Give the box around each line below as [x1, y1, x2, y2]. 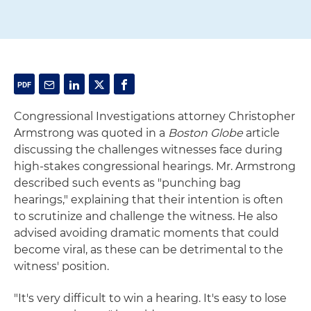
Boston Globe [168, 126, 243, 140]
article [243, 126, 280, 140]
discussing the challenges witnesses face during [14, 143, 283, 156]
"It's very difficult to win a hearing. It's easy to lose [14, 292, 287, 305]
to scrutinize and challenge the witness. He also [14, 210, 278, 223]
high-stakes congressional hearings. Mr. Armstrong [14, 160, 296, 173]
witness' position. [14, 260, 109, 273]
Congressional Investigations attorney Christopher [14, 110, 295, 123]
